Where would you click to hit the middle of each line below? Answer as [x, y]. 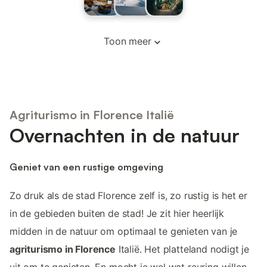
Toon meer [128, 41]
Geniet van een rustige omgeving [86, 167]
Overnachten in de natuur [125, 135]
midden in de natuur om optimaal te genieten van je [124, 232]
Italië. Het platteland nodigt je [182, 249]
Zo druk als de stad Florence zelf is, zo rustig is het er [128, 196]
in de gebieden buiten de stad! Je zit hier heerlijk [117, 214]
